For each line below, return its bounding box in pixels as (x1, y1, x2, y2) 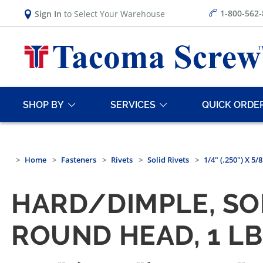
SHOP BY (23, 99, 64, 110)
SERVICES (110, 99, 156, 110)
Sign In (35, 8, 62, 19)
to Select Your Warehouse (62, 8, 165, 19)
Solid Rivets (147, 154, 189, 166)
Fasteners (61, 154, 96, 166)
